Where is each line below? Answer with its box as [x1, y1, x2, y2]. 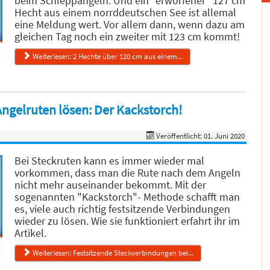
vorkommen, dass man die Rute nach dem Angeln [14, 166, 240, 180]
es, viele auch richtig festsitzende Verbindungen [14, 202, 230, 216]
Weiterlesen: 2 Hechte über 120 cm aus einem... [33, 51, 183, 61]
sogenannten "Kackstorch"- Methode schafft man [14, 190, 240, 204]
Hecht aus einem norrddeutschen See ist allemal [14, 5, 236, 19]
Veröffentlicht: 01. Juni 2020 [156, 131, 245, 141]
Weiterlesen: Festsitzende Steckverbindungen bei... [33, 248, 194, 258]
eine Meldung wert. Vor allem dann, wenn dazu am [14, 17, 245, 31]
